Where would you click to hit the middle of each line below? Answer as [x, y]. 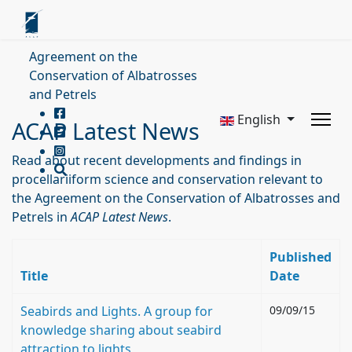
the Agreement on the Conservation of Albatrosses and [176, 198]
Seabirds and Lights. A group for [117, 311]
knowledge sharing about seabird [121, 330]
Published [301, 257]
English [259, 119]
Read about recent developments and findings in [157, 160]
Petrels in [41, 217]
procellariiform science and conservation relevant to [167, 179]
